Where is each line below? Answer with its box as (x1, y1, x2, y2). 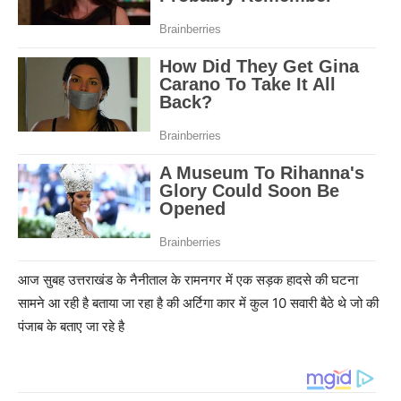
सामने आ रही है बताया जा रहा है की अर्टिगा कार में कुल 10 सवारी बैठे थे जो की (18, 294, 379, 312)
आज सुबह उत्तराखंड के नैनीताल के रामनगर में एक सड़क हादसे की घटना (18, 271, 358, 289)
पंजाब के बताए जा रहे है (18, 318, 124, 336)
